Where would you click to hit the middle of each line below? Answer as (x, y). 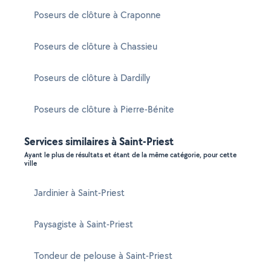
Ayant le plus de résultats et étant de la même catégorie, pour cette (130, 155)
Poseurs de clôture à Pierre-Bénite (104, 109)
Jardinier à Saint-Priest (79, 193)
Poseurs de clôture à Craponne (97, 15)
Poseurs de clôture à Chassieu (96, 46)
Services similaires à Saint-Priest (99, 141)
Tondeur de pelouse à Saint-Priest (103, 256)
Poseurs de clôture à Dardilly (92, 78)
